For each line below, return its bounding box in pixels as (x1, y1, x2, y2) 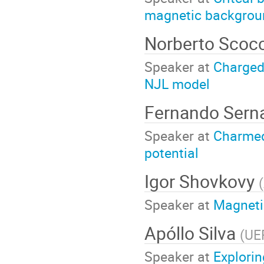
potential (144, 143, 199, 162)
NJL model (144, 74, 210, 93)
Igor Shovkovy (144, 169, 259, 194)
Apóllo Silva (144, 221, 240, 246)
